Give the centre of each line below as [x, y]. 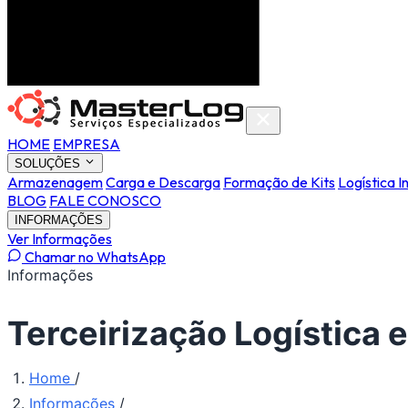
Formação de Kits [279, 183]
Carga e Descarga [163, 183]
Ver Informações [60, 239]
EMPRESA [87, 144]
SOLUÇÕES [49, 164]
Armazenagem [55, 183]
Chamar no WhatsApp [94, 257]
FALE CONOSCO [105, 201]
